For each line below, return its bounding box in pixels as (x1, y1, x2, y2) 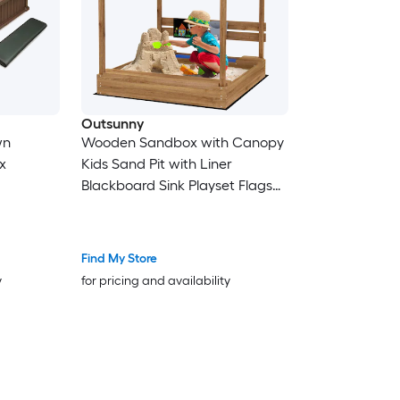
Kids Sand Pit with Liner (80, 155, 232, 173)
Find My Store (80, 250, 157, 266)
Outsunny (80, 115, 144, 133)
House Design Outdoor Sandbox (80, 198, 288, 216)
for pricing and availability (80, 272, 230, 288)
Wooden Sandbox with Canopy (80, 134, 284, 152)
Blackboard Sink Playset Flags (80, 177, 272, 195)
